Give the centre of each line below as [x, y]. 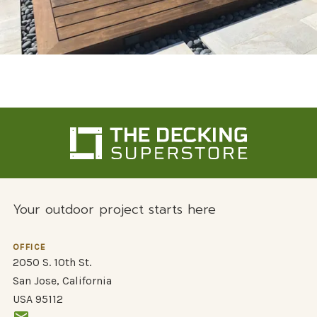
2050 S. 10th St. [52, 262]
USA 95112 [38, 299]
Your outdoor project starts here [114, 209]
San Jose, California [62, 281]
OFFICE [29, 247]
